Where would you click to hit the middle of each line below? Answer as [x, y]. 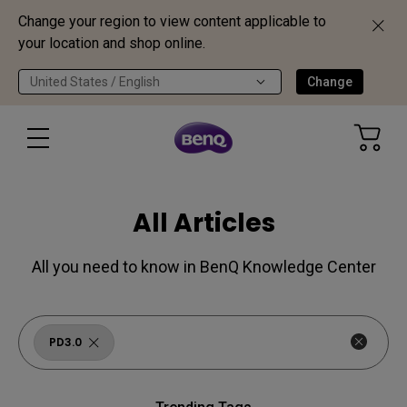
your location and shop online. [112, 43]
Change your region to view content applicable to [172, 21]
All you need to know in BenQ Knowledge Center [203, 267]
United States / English [95, 82]
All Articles [203, 223]
